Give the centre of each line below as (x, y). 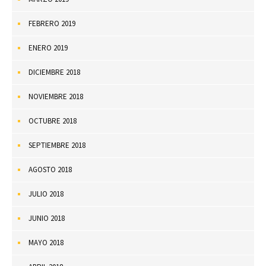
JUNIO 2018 (47, 218)
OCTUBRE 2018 (53, 121)
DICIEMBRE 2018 (54, 72)
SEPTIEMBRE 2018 (57, 145)
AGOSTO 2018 (50, 169)
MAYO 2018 (46, 242)
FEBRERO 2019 (52, 23)
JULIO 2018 (46, 194)
